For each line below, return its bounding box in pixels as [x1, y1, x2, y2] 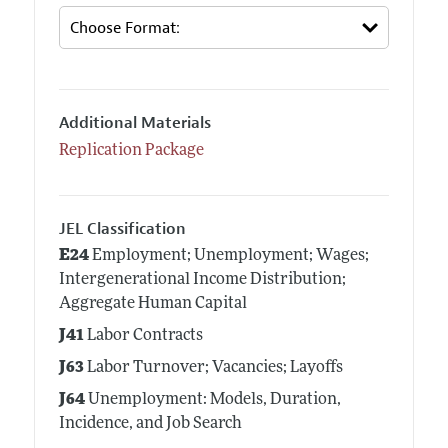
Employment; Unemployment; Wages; [88, 248, 369, 265]
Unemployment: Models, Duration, [84, 392, 341, 409]
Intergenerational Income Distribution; [58, 272, 346, 289]
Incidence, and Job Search [58, 416, 242, 433]
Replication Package [58, 142, 204, 159]
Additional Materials [58, 113, 211, 134]
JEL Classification [58, 218, 186, 239]
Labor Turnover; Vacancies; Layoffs [83, 360, 343, 377]
